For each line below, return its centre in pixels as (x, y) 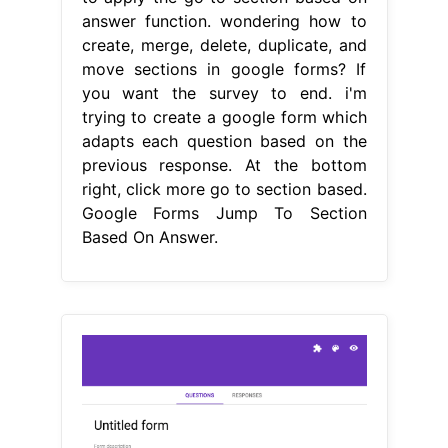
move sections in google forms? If (224, 68)
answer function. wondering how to (224, 20)
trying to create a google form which (224, 116)
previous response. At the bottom (224, 164)
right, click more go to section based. (224, 188)
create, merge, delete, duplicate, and (224, 44)
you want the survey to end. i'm (224, 92)
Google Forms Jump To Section (224, 212)
